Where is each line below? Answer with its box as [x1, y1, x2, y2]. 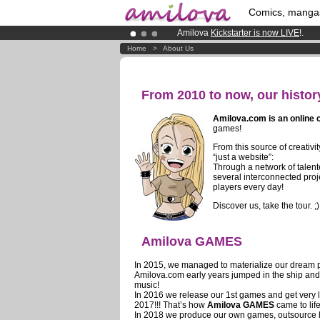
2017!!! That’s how [134, 299, 207, 310]
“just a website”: [213, 151, 274, 162]
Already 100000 [177, 52, 241, 62]
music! [134, 279, 159, 290]
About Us [163, 44, 194, 52]
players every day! [213, 181, 284, 192]
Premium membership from [177, 40, 284, 50]
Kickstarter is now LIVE [211, 28, 299, 38]
